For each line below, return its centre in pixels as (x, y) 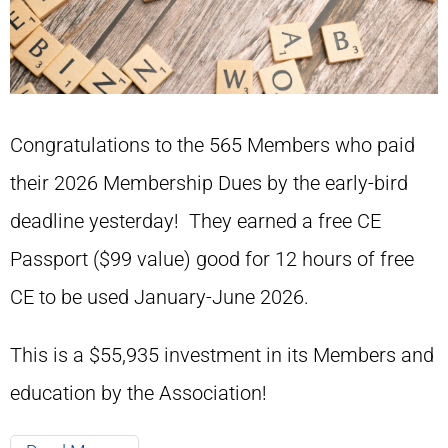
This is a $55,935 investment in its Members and (222, 355)
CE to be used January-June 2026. (159, 297)
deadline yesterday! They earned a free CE (195, 221)
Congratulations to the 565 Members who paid (212, 145)
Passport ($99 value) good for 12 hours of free (212, 259)
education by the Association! (138, 393)
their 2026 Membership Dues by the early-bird (209, 183)
